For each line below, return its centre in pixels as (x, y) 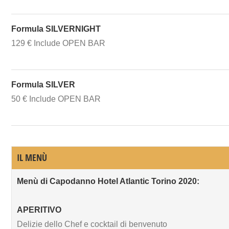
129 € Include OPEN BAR (58, 43)
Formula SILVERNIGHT (56, 29)
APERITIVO (39, 210)
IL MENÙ (32, 157)
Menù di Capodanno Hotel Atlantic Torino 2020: (108, 181)
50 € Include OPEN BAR (56, 99)
